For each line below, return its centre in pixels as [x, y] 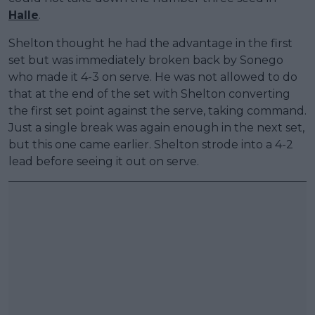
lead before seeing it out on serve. [104, 161]
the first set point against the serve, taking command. [157, 110]
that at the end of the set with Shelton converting [149, 94]
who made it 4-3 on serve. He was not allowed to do [153, 77]
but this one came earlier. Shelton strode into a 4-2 [151, 144]
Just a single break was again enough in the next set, [156, 127]
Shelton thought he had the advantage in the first [150, 43]
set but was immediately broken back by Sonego [146, 60]
